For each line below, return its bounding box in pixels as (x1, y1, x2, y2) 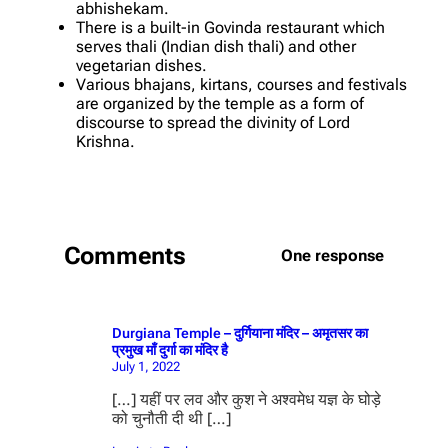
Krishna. (76, 131, 135, 151)
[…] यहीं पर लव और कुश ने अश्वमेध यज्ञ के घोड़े (112, 389, 381, 409)
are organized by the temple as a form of (76, 93, 364, 113)
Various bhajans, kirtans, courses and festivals (76, 74, 407, 94)
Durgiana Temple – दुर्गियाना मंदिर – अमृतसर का (112, 324, 368, 341)
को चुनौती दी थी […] (112, 408, 231, 428)
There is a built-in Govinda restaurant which (76, 17, 385, 37)
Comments (64, 241, 186, 270)
